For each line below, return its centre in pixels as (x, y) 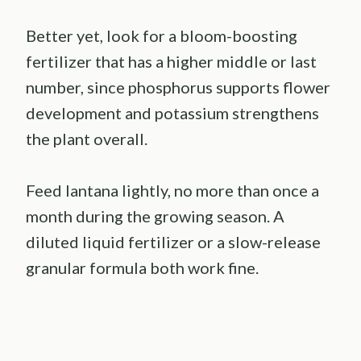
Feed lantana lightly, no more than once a (172, 191)
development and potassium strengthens (172, 113)
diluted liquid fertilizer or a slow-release (173, 242)
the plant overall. (87, 139)
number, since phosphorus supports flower (178, 87)
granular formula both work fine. (142, 268)
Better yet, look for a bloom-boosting (162, 36)
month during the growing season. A (155, 216)
